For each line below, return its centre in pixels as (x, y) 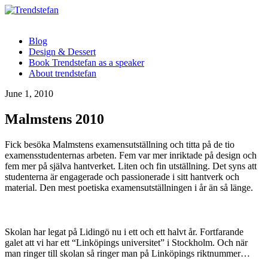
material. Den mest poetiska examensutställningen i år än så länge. (129, 187)
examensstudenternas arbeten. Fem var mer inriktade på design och (131, 155)
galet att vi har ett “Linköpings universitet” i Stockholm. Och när (126, 243)
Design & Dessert (62, 52)
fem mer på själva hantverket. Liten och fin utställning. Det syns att (131, 166)
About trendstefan (63, 73)
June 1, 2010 (29, 94)
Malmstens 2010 (54, 119)
